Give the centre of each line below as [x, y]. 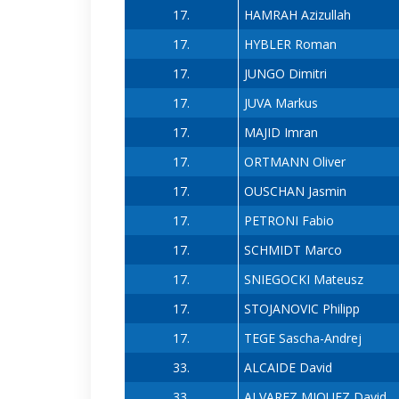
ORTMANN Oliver [294, 162]
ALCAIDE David [288, 368]
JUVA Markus [281, 103]
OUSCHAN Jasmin [295, 191]
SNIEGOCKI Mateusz [303, 280]
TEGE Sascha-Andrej [302, 338]
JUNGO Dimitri [285, 74]
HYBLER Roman [290, 45]
